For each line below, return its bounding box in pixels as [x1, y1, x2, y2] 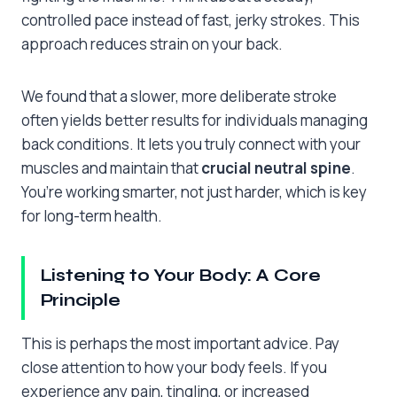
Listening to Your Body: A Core [40, 265, 321, 286]
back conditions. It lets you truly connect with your [21, 134, 361, 155]
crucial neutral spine [201, 158, 351, 179]
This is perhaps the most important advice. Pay [21, 332, 339, 354]
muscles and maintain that [21, 158, 201, 179]
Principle [40, 290, 121, 311]
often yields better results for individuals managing [21, 110, 368, 131]
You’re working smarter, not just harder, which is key [21, 182, 367, 203]
